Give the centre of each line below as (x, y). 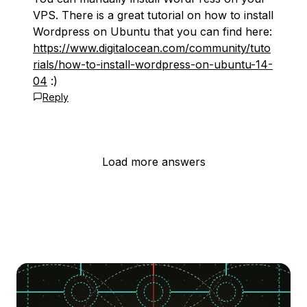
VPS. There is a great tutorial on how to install (153, 15)
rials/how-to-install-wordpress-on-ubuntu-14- (153, 64)
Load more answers (153, 162)
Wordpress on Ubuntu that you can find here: (152, 32)
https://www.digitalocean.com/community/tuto (152, 48)
